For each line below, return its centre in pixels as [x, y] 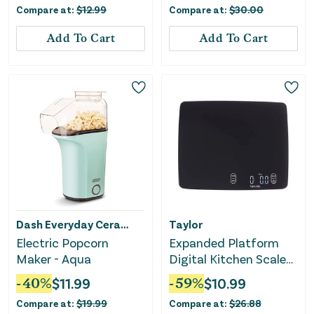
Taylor [186, 224]
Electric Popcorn [62, 243]
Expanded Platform [224, 243]
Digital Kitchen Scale [227, 259]
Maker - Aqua [54, 259]
